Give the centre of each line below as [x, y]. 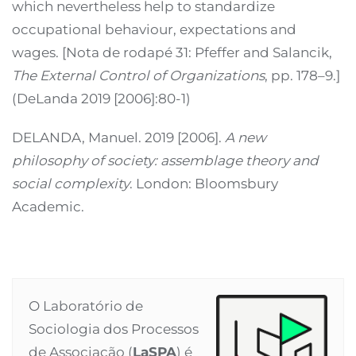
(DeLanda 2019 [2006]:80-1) [101, 98]
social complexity [71, 183]
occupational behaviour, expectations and [154, 29]
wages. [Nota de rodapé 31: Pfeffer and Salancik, [172, 52]
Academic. [48, 206]
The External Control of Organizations [138, 75]
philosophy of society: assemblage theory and [165, 160]
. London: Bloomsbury [204, 183]
